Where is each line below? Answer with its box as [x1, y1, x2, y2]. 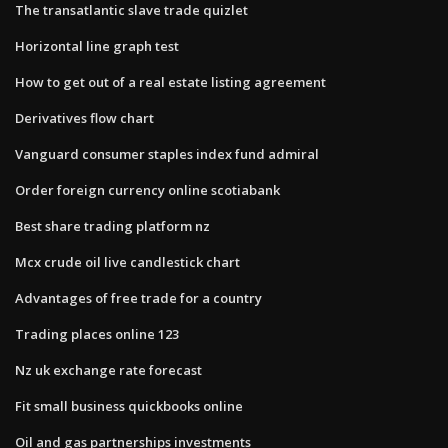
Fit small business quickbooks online [15, 396, 243, 415]
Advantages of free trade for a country [15, 288, 262, 307]
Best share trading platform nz [15, 216, 210, 235]
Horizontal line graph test [15, 36, 179, 55]
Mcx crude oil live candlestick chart [15, 252, 240, 271]
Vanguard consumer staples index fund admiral [15, 144, 319, 163]
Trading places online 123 [15, 324, 179, 343]
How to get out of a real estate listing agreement [15, 72, 326, 91]
